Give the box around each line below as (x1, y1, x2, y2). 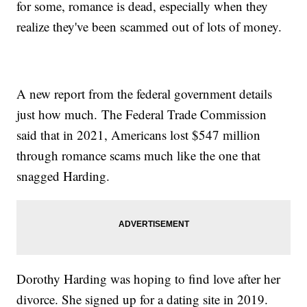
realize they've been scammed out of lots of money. (16, 17, 282, 35)
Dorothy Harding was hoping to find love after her (16, 269, 281, 287)
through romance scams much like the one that (16, 146, 261, 164)
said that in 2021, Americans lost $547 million (16, 125, 261, 143)
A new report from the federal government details (16, 84, 273, 102)
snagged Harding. (16, 167, 114, 184)
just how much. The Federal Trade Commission (16, 105, 267, 123)
